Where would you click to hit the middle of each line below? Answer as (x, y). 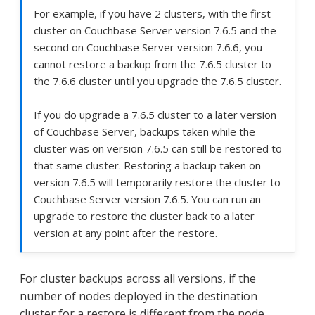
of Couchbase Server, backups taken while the (144, 131)
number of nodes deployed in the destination (139, 296)
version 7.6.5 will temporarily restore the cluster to (157, 182)
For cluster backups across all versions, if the (138, 278)
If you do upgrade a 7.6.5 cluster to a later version (155, 114)
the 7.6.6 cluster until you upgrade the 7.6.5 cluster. (157, 81)
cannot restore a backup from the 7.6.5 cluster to (153, 64)
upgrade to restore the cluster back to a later (144, 216)
